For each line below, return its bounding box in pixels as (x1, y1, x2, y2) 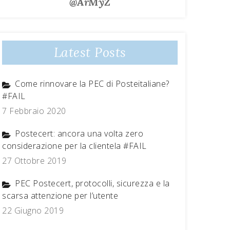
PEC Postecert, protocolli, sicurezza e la (15, 178, 170, 189)
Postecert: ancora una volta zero (15, 128, 143, 139)
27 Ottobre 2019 (2, 155, 67, 166)
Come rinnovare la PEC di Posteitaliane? (15, 78, 169, 89)
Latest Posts (53, 44, 126, 61)
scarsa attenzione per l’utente (2, 190, 118, 201)
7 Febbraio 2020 (2, 105, 66, 117)
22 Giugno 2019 (2, 205, 64, 216)
